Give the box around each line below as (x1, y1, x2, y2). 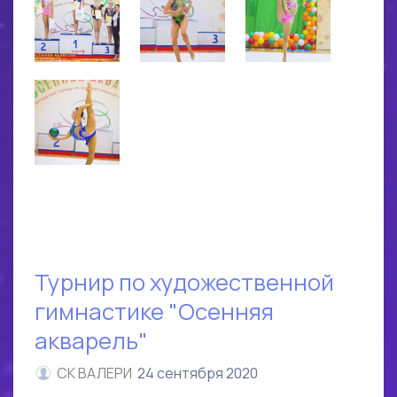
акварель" (35, 325, 148, 357)
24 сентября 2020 (137, 363, 258, 384)
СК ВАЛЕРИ (57, 363, 132, 384)
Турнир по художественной (35, 267, 334, 299)
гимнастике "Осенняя (35, 296, 274, 328)
